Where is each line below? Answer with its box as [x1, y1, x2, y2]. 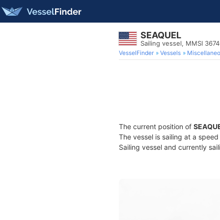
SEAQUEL [140, 30, 181, 40]
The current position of [119, 122, 193, 131]
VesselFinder [119, 49, 154, 56]
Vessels [160, 49, 181, 56]
